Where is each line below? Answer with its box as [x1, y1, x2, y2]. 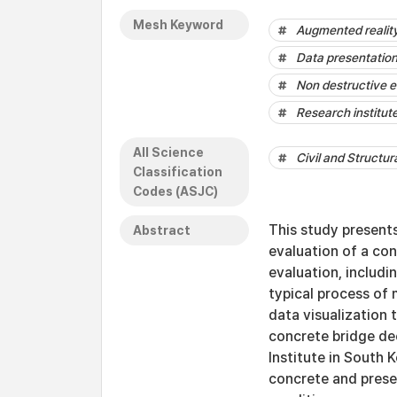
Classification [133, 165, 222, 179]
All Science [133, 145, 204, 160]
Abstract [133, 223, 191, 237]
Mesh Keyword [133, 18, 223, 32]
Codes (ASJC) [133, 184, 218, 198]
